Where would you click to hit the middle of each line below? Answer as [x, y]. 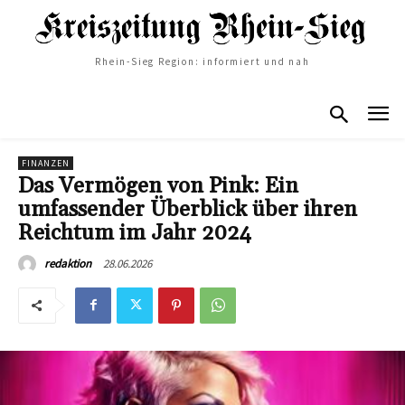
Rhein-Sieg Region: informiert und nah [202, 62]
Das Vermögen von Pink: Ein [158, 186]
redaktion [68, 263]
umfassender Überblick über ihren [188, 209]
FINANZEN [46, 163]
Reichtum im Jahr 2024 [135, 233]
